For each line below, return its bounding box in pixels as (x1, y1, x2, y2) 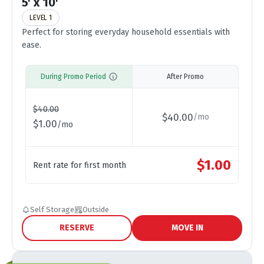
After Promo (167, 72, 204, 81)
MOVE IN (171, 223, 203, 233)
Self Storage (30, 205, 74, 214)
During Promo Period (40, 72, 106, 81)
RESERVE (60, 223, 94, 233)
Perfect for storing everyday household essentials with (22, 27, 230, 37)
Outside (82, 205, 109, 214)
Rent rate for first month (33, 160, 126, 170)
